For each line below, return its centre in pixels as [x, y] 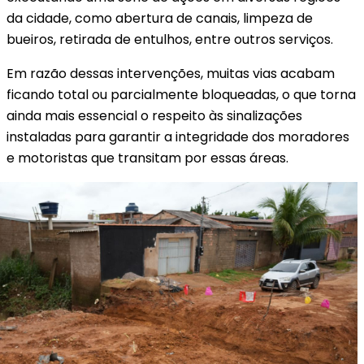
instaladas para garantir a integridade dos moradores [178, 136]
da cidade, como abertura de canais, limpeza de [160, 18]
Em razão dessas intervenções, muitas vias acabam [171, 73]
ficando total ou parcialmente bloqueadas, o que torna [181, 94]
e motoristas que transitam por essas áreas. [147, 158]
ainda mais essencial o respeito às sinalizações [154, 115]
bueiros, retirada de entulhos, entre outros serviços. [170, 39]
